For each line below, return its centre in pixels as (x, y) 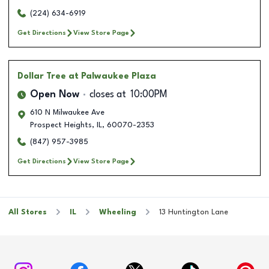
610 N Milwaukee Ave (67, 112)
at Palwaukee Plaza (112, 76)
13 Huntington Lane (194, 212)
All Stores (28, 212)
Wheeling (118, 212)
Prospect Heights (61, 125)
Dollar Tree (42, 76)
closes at (108, 95)
